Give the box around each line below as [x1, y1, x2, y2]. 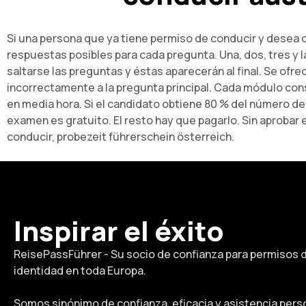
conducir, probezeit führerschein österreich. [7, 128, 234, 144]
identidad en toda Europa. [14, 263, 146, 279]
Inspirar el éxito [14, 212, 224, 250]
